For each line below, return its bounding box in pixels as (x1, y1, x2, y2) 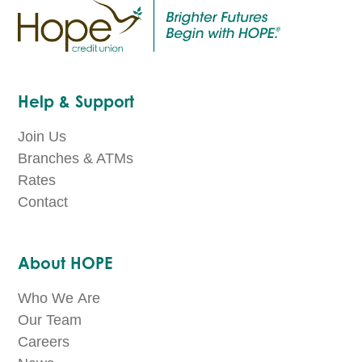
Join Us (18, 128, 67, 145)
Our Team (18, 312, 82, 329)
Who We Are (18, 290, 101, 307)
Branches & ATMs (18, 150, 134, 167)
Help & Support (18, 91, 135, 112)
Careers (18, 334, 70, 351)
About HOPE (18, 253, 113, 274)
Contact (18, 194, 69, 211)
